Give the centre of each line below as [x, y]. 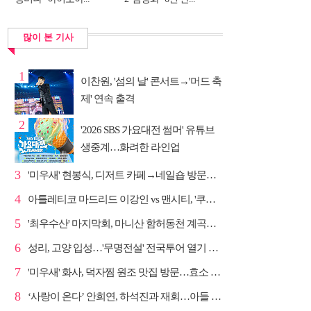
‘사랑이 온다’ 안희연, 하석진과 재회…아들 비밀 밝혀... [216, 296]
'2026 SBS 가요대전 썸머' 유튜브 [148, 130]
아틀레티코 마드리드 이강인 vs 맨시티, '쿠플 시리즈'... [211, 199]
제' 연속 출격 [108, 99]
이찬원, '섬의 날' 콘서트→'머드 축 [151, 81]
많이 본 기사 [48, 37]
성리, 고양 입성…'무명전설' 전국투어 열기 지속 [213, 248]
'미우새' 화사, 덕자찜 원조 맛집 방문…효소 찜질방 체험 [216, 272]
